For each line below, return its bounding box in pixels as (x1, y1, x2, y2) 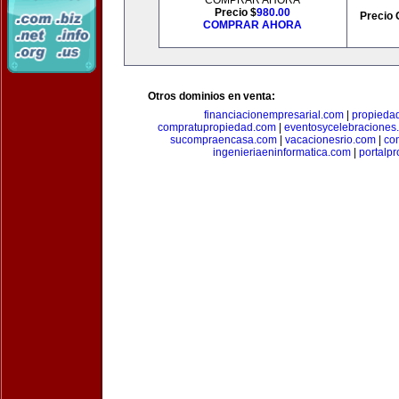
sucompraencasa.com (169, 134, 277, 146)
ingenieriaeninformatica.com (212, 146, 351, 159)
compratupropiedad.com (158, 121, 276, 134)
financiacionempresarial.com (204, 109, 344, 121)
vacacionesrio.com (284, 134, 376, 146)
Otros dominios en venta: (148, 90, 275, 102)
